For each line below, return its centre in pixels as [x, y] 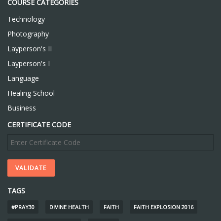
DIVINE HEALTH [69, 207]
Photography [28, 34]
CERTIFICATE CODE [39, 125]
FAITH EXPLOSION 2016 [164, 207]
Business [22, 108]
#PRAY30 [23, 207]
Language [23, 78]
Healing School [31, 93]
